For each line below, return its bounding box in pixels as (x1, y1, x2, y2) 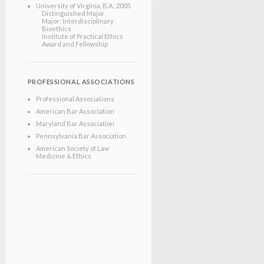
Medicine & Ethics (35, 151, 91, 160)
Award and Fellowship (41, 39, 108, 48)
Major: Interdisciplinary (41, 16, 114, 25)
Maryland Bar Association (35, 119, 114, 127)
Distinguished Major (41, 9, 104, 17)
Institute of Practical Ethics (41, 32, 123, 40)
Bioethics (41, 24, 71, 32)
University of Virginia (35, 1, 100, 9)
